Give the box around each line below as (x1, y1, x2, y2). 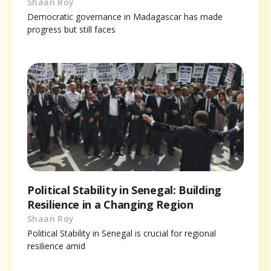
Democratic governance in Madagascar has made (27, 11, 223, 23)
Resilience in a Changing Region (27, 197, 194, 212)
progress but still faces (27, 24, 116, 36)
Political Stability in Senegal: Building (27, 183, 222, 198)
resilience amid (27, 240, 85, 252)
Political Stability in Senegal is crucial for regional (27, 227, 216, 240)
